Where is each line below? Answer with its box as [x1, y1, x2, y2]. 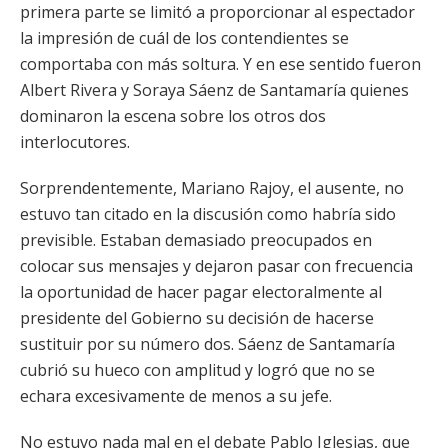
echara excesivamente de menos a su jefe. [20, 385, 332, 407]
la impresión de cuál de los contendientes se [20, 27, 349, 49]
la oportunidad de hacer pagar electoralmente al [20, 281, 382, 303]
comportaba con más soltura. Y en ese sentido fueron [20, 53, 421, 75]
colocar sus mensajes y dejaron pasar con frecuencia [20, 255, 413, 277]
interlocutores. [20, 131, 130, 153]
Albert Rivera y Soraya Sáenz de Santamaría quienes [20, 79, 409, 101]
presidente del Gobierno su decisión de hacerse [20, 307, 374, 329]
